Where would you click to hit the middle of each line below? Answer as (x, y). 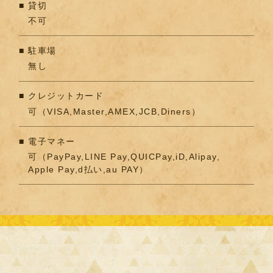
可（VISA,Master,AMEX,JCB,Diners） (115, 111)
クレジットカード (66, 96)
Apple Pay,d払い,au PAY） (88, 170)
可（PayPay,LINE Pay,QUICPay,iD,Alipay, (124, 157)
